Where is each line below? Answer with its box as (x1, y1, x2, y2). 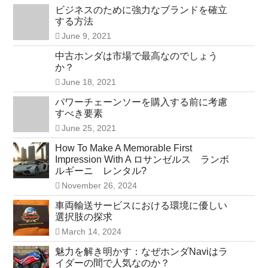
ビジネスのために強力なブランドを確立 (54, 5, 227, 16)
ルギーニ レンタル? (54, 166, 147, 176)
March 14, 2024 (61, 227, 121, 237)
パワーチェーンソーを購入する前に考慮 (54, 97, 227, 108)
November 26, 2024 (61, 181, 137, 191)
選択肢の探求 (54, 212, 112, 223)
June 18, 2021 (61, 77, 116, 87)
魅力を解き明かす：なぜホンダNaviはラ (54, 246, 228, 257)
